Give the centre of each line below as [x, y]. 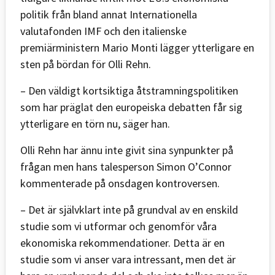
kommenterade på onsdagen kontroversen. [120, 183]
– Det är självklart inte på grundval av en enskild [129, 209]
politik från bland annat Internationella [109, 14]
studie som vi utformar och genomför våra [118, 226]
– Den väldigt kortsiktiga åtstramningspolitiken [129, 90]
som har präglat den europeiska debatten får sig [131, 107]
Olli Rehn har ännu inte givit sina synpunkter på [127, 150]
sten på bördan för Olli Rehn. [86, 64]
